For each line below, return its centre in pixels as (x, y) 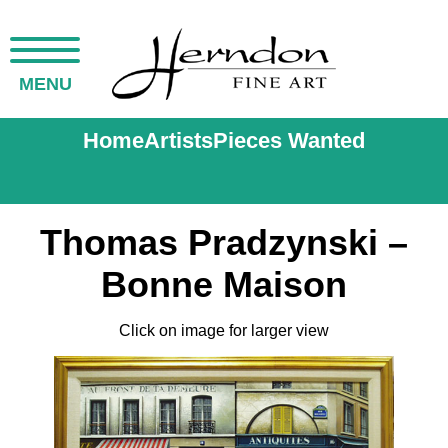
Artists (178, 140)
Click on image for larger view (224, 330)
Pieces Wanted (289, 140)
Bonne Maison (224, 284)
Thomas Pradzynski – (224, 242)
